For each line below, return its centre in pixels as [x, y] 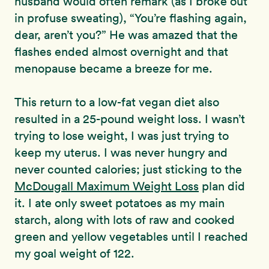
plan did [222, 186]
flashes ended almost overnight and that [121, 51]
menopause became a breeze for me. [113, 68]
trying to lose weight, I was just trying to [122, 135]
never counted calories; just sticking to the [128, 169]
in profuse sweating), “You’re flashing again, [131, 18]
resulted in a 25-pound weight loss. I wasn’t [130, 119]
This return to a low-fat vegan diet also [117, 102]
